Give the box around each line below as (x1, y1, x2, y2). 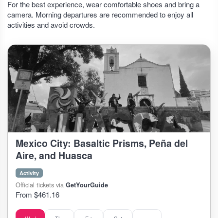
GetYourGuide (66, 181, 108, 189)
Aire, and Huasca (16, 148, 92, 162)
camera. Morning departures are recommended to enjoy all (7, 9, 193, 19)
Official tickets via (16, 180, 66, 189)
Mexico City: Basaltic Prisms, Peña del (16, 136, 188, 150)
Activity (19, 169, 39, 177)
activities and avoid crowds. (7, 19, 95, 30)
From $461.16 (16, 189, 59, 200)
